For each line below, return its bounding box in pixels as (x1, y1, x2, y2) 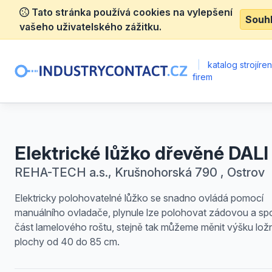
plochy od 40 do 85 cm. (15, 236, 120, 248)
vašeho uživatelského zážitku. (19, 21, 161, 33)
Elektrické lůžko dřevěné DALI (15, 142, 268, 164)
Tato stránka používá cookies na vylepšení (29, 6, 233, 18)
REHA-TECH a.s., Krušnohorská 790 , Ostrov (15, 165, 265, 180)
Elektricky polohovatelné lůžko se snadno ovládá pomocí (15, 192, 263, 204)
